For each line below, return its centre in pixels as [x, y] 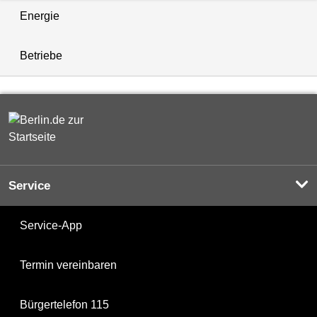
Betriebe [41, 56]
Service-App [51, 226]
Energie [40, 16]
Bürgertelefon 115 [64, 305]
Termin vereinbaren [68, 265]
